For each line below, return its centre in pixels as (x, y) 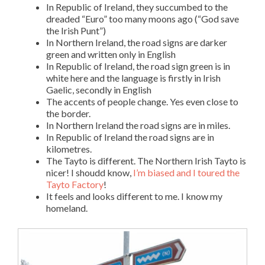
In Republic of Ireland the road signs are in (130, 137)
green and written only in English (111, 54)
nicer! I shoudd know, (90, 172)
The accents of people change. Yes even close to (142, 101)
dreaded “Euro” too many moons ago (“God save (143, 18)
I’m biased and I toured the (186, 172)
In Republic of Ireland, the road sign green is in (138, 66)
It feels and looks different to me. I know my (134, 196)
